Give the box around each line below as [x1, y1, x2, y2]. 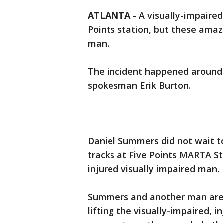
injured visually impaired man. [88, 163, 219, 175]
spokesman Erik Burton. [88, 79, 191, 91]
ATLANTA [88, 9, 130, 21]
